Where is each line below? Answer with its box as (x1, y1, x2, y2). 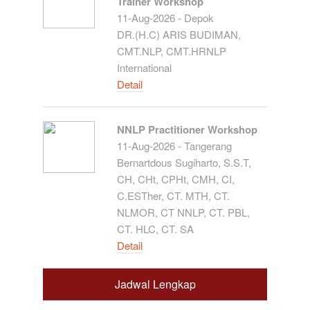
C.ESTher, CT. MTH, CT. (117, 188, 230, 203)
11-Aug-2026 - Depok (117, 10, 215, 25)
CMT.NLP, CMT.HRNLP (117, 44, 227, 58)
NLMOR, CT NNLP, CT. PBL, (117, 205, 250, 219)
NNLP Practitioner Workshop (117, 122, 258, 137)
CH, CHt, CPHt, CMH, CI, (117, 172, 235, 186)
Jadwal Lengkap (114, 276, 196, 292)
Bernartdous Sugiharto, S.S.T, (117, 155, 252, 170)
